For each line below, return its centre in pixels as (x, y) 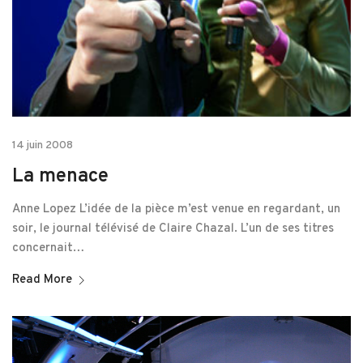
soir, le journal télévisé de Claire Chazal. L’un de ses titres (173, 229)
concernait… (48, 249)
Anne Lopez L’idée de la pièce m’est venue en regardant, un (176, 210)
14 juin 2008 (43, 146)
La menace (60, 177)
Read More (42, 280)
